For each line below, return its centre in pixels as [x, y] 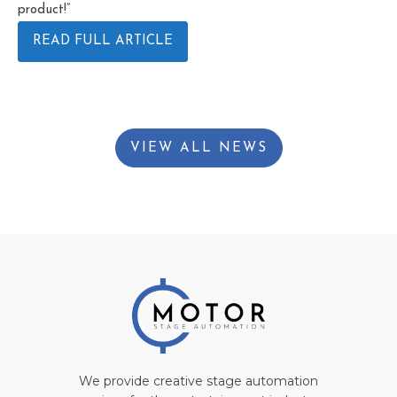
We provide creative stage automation [198, 381]
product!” [44, 10]
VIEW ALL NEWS [198, 148]
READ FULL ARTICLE [103, 41]
